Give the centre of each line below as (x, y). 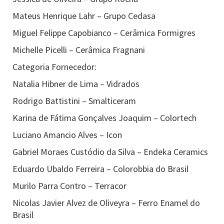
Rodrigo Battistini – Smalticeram (74, 101)
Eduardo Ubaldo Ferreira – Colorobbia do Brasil (100, 169)
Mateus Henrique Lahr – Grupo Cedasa (84, 16)
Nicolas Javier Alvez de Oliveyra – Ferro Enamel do (106, 203)
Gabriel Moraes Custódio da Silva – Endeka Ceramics (110, 152)
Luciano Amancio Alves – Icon (67, 135)
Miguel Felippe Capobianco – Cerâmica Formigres (104, 33)
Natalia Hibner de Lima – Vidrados (76, 84)
